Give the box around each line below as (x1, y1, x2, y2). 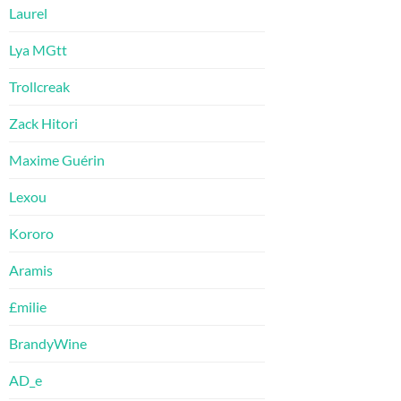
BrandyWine (9, 335, 87, 353)
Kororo (9, 225, 54, 243)
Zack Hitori (9, 115, 78, 132)
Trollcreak (9, 78, 70, 96)
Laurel (9, 4, 47, 22)
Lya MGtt (9, 41, 67, 59)
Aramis (9, 261, 53, 279)
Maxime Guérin (9, 151, 105, 169)
